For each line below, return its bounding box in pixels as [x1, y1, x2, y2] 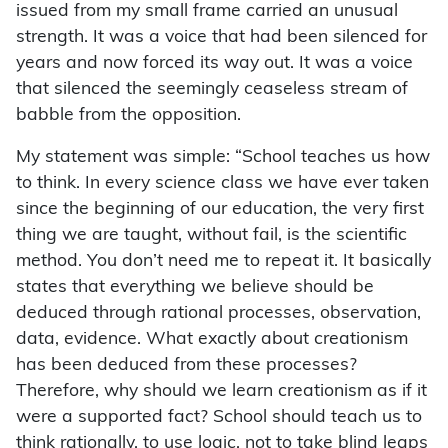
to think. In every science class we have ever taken [16, 175, 429, 193]
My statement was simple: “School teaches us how [16, 149, 430, 167]
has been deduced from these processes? [16, 357, 357, 375]
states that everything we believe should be [16, 279, 374, 297]
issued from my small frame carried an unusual [16, 3, 398, 21]
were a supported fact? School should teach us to [16, 409, 422, 427]
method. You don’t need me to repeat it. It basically [16, 253, 431, 271]
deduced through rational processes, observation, [16, 305, 421, 323]
